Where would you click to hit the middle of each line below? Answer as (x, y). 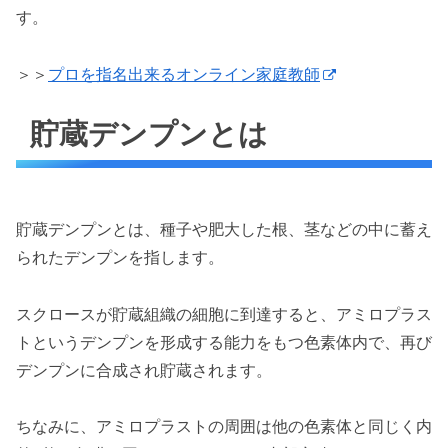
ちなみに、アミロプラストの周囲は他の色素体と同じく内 (224, 426)
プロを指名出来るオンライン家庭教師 (184, 73)
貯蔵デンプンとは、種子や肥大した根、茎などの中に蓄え (224, 228)
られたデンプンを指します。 (120, 256)
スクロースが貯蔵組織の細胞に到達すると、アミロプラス (224, 313)
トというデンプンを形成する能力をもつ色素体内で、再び (224, 341)
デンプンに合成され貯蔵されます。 (144, 369)
